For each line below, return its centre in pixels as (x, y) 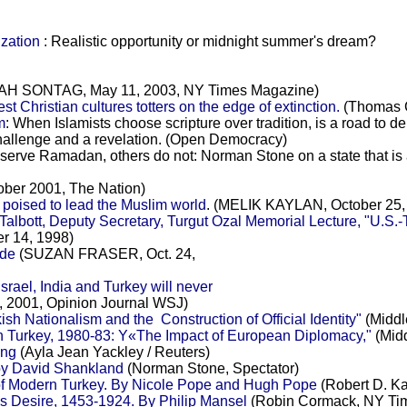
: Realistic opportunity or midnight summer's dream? (208, 41)
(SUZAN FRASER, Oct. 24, (105, 253)
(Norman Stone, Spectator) (211, 368)
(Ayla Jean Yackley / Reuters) (113, 352)
